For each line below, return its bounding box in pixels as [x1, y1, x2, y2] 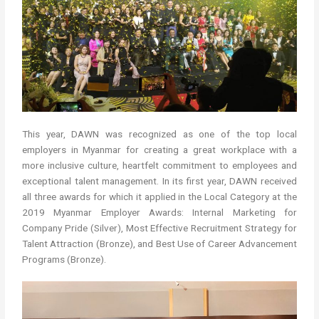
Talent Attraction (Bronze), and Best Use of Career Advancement [22, 238, 297, 250]
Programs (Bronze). [22, 253, 107, 266]
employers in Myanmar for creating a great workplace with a [22, 144, 297, 156]
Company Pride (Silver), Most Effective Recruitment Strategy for [22, 222, 297, 234]
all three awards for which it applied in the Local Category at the [22, 191, 297, 203]
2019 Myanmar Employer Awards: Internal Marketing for [22, 206, 297, 219]
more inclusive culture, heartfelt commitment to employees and [22, 159, 297, 172]
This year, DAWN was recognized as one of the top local [22, 128, 297, 140]
